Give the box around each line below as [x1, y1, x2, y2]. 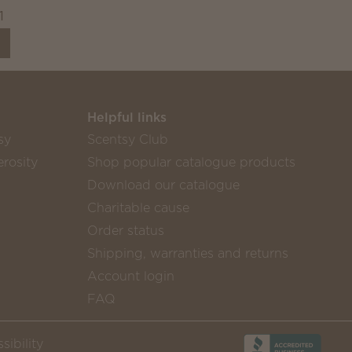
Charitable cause [86, 199, 189, 216]
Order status [86, 222, 164, 239]
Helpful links [86, 108, 167, 126]
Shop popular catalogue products [86, 153, 295, 170]
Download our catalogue [86, 176, 240, 193]
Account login [86, 267, 174, 284]
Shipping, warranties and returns [86, 244, 288, 262]
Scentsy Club [86, 130, 168, 148]
